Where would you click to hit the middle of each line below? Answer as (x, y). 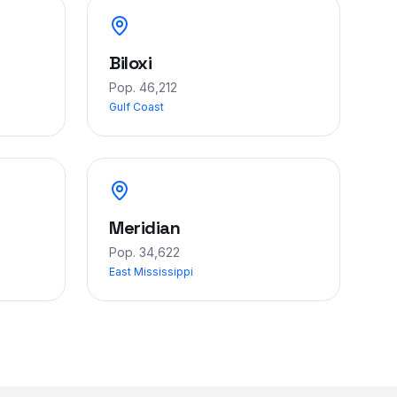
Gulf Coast (136, 107)
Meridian (144, 228)
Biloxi (130, 63)
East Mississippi (151, 272)
